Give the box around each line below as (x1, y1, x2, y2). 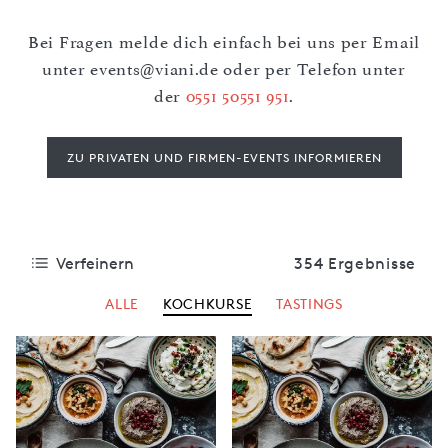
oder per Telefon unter (218, 59, 406, 79)
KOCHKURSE (162, 295, 253, 312)
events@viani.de (90, 59, 219, 79)
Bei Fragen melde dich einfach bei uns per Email (28, 32, 420, 52)
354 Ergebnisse (294, 254, 416, 273)
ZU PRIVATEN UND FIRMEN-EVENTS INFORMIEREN (66, 150, 382, 165)
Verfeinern (56, 254, 134, 273)
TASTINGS (276, 295, 343, 312)
